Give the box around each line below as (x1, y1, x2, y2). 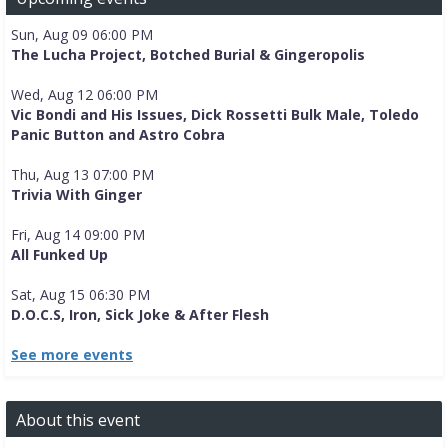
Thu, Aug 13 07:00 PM (11, 165, 154, 185)
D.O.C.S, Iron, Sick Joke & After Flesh (11, 305, 269, 325)
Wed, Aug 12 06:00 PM (11, 85, 158, 105)
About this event (16, 409, 140, 432)
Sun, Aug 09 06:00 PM (11, 25, 153, 45)
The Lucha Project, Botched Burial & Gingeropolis (11, 45, 365, 65)
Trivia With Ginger (11, 185, 142, 205)
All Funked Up (11, 245, 108, 265)
